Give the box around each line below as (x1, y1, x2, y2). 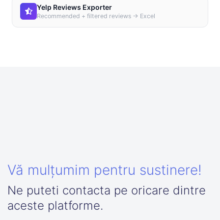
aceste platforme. (7, 198, 103, 213)
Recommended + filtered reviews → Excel (37, 12, 155, 20)
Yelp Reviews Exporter (37, 3, 112, 11)
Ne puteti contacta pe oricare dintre (7, 183, 206, 197)
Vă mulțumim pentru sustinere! (7, 162, 202, 178)
